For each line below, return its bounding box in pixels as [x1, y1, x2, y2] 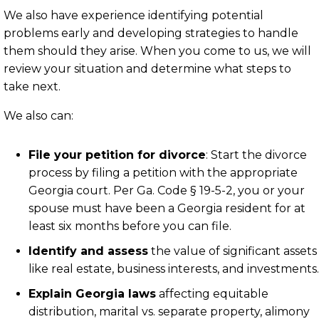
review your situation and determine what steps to [4, 62, 291, 76]
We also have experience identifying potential [4, 9, 263, 23]
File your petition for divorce [28, 148, 206, 162]
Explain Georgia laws [28, 287, 156, 301]
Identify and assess [28, 244, 148, 258]
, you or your [233, 184, 305, 198]
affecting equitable [156, 287, 268, 301]
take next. [4, 80, 63, 94]
